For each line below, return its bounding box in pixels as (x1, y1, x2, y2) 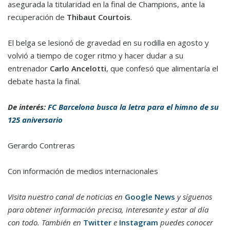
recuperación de (8, 12, 67, 23)
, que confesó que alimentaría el (106, 63, 218, 74)
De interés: (8, 102, 48, 112)
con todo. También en (8, 217, 83, 228)
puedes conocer (158, 217, 213, 228)
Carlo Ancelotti (50, 63, 106, 74)
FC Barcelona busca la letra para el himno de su (48, 102, 219, 112)
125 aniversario (8, 114, 63, 125)
